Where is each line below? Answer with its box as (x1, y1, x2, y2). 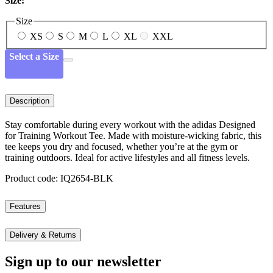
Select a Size (9, 51, 59, 62)
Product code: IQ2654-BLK (5, 173, 113, 184)
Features (10, 201, 41, 211)
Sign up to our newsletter (5, 253, 161, 269)
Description (10, 96, 49, 106)
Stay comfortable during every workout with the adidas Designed (5, 119, 255, 130)
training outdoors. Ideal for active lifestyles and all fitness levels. (5, 152, 250, 163)
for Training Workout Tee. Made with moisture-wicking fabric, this (5, 130, 261, 141)
